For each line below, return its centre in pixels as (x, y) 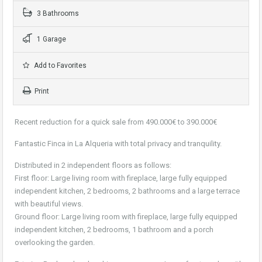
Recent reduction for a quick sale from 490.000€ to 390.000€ (116, 122)
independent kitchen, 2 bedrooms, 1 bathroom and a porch (114, 230)
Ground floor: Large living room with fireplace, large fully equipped (126, 217)
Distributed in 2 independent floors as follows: (93, 166)
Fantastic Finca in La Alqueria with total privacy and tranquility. (118, 144)
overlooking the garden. (55, 243)
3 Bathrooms (57, 14)
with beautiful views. (49, 204)
